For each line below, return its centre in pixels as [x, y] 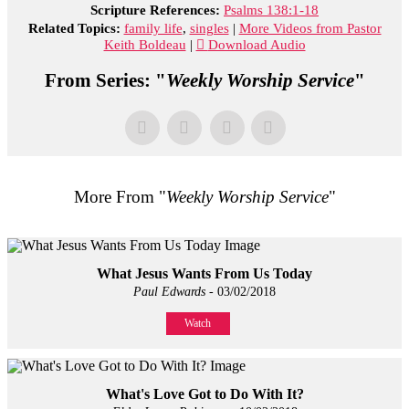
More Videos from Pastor [310, 28]
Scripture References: [155, 10]
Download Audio [257, 44]
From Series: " [105, 80]
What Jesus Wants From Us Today [204, 274]
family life [153, 28]
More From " [120, 196]
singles [209, 28]
